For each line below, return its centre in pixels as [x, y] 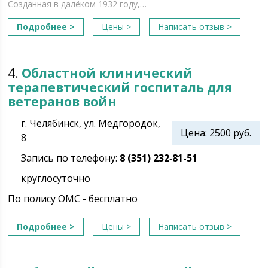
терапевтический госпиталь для [120, 87]
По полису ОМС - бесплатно [73, 199]
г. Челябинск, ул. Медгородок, [91, 123]
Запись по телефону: [71, 158]
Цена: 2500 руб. [216, 133]
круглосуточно [56, 178]
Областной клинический [107, 73]
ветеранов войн [63, 102]
